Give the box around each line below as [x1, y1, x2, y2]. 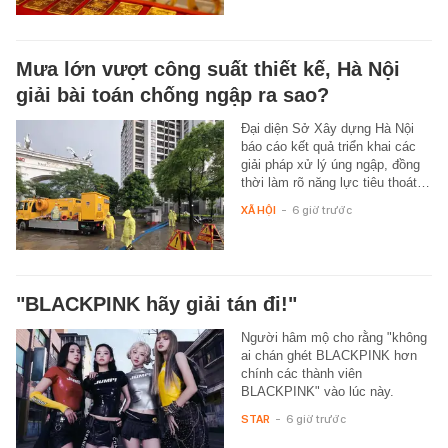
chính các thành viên [240, 365, 362, 381]
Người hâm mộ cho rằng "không [240, 329, 427, 345]
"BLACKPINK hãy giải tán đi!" [16, 292, 297, 315]
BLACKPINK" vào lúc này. [240, 383, 394, 399]
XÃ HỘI [240, 202, 276, 217]
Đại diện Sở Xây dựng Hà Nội [240, 120, 414, 136]
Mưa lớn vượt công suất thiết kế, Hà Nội [16, 57, 400, 80]
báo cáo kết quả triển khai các [240, 138, 416, 154]
